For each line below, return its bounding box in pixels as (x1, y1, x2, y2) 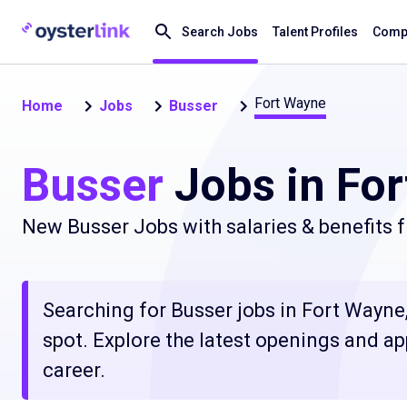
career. (43, 359, 105, 382)
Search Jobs (182, 25, 258, 39)
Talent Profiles (273, 25, 358, 39)
